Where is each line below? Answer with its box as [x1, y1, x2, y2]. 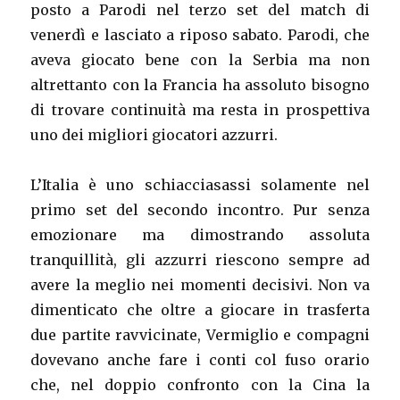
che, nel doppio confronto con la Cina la [30, 376, 370, 395]
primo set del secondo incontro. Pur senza [30, 201, 370, 220]
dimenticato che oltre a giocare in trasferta [30, 301, 370, 320]
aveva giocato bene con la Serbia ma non [30, 51, 370, 70]
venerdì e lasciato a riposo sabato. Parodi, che [30, 26, 370, 45]
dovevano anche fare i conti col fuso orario [30, 351, 370, 370]
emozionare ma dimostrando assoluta [30, 226, 370, 245]
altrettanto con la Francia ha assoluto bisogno [30, 76, 370, 95]
